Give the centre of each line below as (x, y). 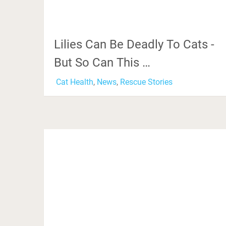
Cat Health (75, 82)
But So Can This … (102, 62)
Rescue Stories (146, 82)
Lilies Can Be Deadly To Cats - (134, 44)
